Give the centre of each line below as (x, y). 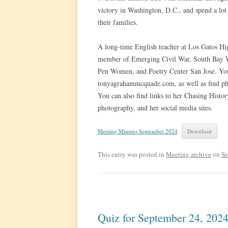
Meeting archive (189, 154)
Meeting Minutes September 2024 (138, 131)
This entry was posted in (132, 154)
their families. (118, 22)
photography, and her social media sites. (155, 108)
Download (200, 131)
